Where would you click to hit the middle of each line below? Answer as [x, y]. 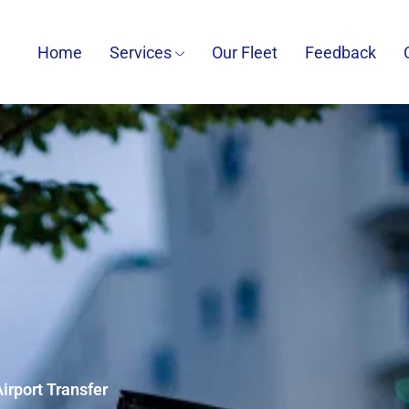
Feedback [340, 52]
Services [140, 52]
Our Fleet [244, 52]
